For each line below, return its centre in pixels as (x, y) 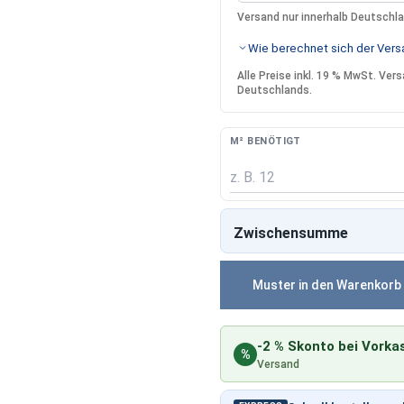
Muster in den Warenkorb (327, 285)
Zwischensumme (291, 234)
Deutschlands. (275, 91)
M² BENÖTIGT (266, 142)
